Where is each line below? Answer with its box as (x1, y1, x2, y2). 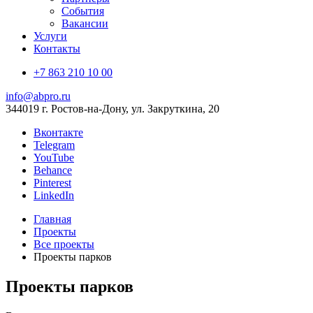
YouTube (34, 152, 74, 163)
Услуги (34, 30, 67, 42)
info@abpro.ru (6, 90, 71, 102)
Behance (34, 164, 72, 176)
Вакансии (61, 17, 108, 29)
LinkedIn (34, 189, 74, 201)
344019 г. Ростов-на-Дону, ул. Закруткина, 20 (6, 103, 219, 115)
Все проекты (34, 238, 94, 250)
